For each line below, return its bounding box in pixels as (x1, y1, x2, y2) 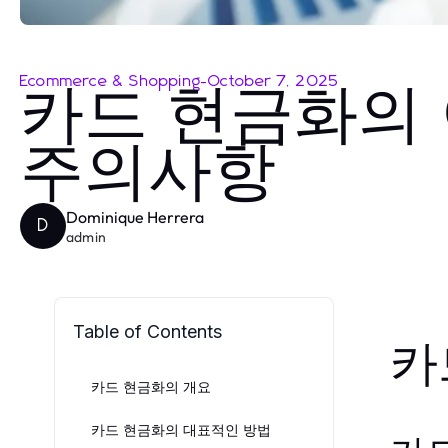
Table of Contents (73, 321, 222, 343)
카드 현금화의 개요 (91, 378, 211, 396)
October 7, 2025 (208, 73, 340, 90)
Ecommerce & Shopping (20, 73, 201, 90)
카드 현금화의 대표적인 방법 (91, 421, 271, 439)
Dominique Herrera (66, 206, 204, 227)
